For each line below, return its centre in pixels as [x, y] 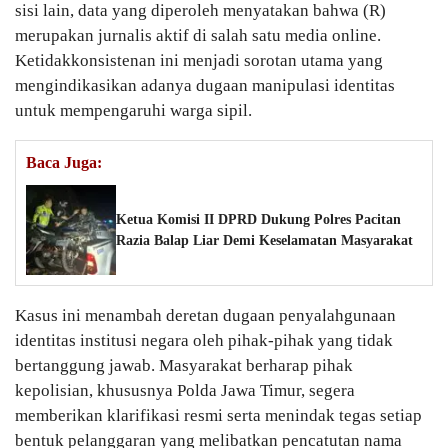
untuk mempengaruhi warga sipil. [133, 111]
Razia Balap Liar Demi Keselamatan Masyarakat [264, 241]
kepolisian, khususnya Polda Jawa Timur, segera [185, 391]
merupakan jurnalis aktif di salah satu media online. [198, 36]
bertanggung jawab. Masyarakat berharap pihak [184, 366]
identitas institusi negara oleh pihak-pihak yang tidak [204, 341]
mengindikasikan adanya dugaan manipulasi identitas [205, 86]
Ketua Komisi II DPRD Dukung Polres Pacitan [258, 220]
